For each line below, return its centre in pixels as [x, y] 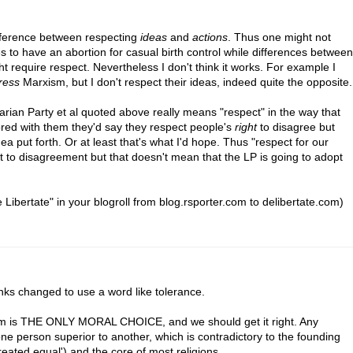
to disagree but [296, 126]
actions [210, 37]
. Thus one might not [279, 37]
